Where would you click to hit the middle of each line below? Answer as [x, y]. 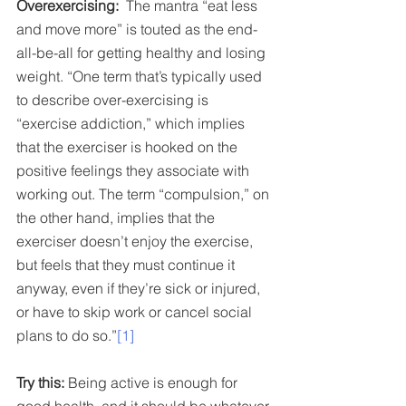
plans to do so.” [67, 335]
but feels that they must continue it [127, 264]
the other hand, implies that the [117, 217]
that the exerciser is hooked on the [129, 146]
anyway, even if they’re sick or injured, [140, 288]
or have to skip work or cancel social [136, 311]
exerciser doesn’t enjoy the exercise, [136, 241]
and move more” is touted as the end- [137, 29]
